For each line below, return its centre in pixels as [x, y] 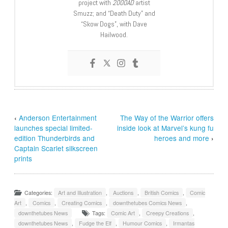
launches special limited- [54, 127]
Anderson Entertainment [58, 117]
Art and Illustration [80, 192]
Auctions [123, 192]
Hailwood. [114, 34]
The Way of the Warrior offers [167, 117]
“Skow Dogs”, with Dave [114, 24]
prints [23, 158]
